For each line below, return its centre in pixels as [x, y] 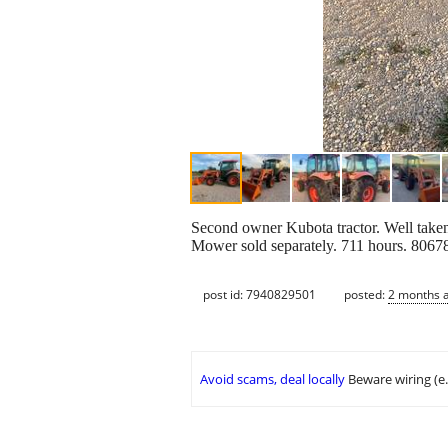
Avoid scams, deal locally [272, 379]
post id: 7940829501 [259, 294]
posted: [366, 294]
